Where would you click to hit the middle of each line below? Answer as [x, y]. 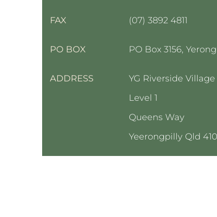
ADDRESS [72, 79]
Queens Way [157, 117]
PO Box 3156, [158, 50]
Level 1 [143, 98]
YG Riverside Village [172, 79]
